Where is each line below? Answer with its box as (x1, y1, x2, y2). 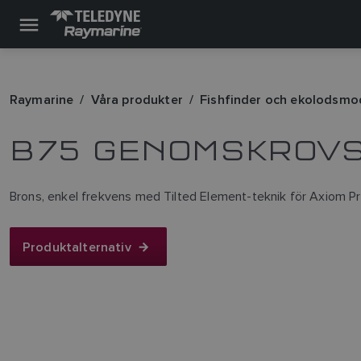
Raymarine (10, 90, 74, 109)
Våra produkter (90, 90, 183, 109)
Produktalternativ (23, 237, 131, 256)
